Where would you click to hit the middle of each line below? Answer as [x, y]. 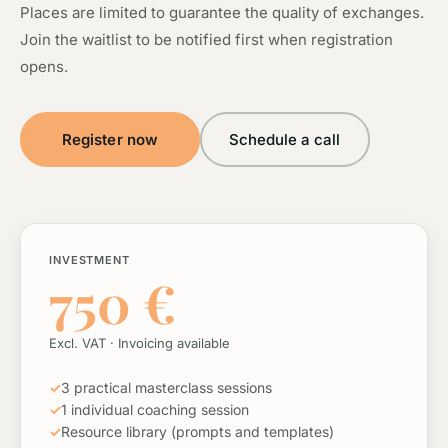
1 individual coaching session [155, 409]
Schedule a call [285, 139]
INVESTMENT [89, 260]
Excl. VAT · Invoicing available [139, 343]
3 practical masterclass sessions [166, 387]
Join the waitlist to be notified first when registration [206, 39]
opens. [44, 66]
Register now [110, 139]
